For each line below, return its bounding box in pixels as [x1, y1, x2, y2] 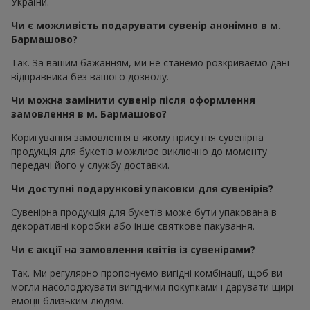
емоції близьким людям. [11, 293, 124, 307]
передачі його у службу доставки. [11, 158, 170, 172]
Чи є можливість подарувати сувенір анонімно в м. [11, 18, 281, 32]
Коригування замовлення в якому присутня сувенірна [11, 130, 264, 144]
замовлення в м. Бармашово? [11, 107, 167, 120]
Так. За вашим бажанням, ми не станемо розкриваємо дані [11, 55, 289, 69]
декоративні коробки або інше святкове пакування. [11, 219, 255, 232]
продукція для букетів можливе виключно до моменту [11, 144, 267, 158]
